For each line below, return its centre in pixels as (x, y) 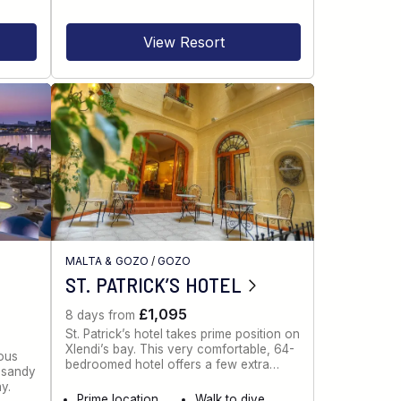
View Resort (183, 42)
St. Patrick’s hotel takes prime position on (183, 334)
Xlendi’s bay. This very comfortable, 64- (180, 350)
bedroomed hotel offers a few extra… (173, 365)
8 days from (102, 315)
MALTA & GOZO (107, 260)
